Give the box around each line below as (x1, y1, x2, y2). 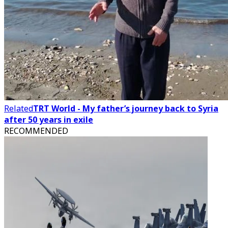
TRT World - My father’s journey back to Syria (33, 103, 218, 114)
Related (4, 103, 33, 114)
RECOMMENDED (4, 125, 68, 136)
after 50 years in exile (4, 114, 93, 125)
